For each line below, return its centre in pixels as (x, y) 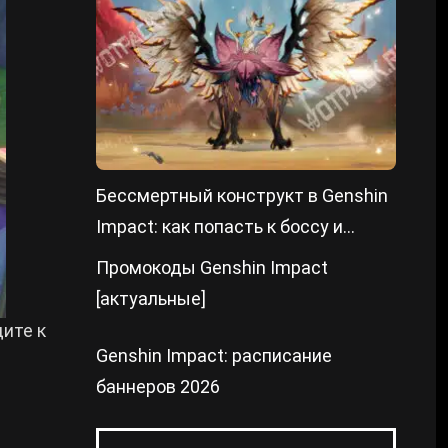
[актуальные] (151, 298)
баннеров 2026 (158, 386)
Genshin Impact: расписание (214, 355)
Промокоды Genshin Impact (212, 267)
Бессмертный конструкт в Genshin (242, 195)
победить (136, 257)
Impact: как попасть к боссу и (219, 226)
